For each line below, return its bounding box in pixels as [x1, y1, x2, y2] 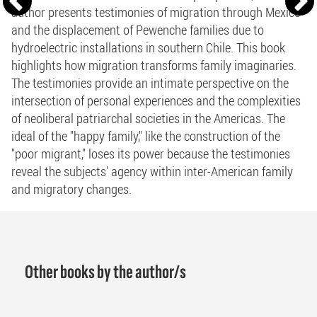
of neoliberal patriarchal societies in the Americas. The [11, 108, 285, 127]
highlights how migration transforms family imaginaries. [11, 55, 296, 74]
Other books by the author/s [24, 260, 186, 284]
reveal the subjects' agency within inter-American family [11, 161, 293, 180]
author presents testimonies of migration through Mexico [11, 2, 301, 21]
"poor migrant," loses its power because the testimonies [11, 144, 290, 162]
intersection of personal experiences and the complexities [11, 91, 301, 109]
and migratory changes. [11, 179, 132, 197]
